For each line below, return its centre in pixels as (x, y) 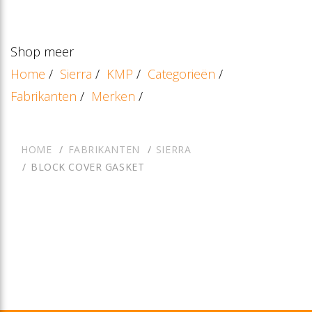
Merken (113, 96)
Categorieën (181, 73)
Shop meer (42, 51)
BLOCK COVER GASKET (88, 166)
